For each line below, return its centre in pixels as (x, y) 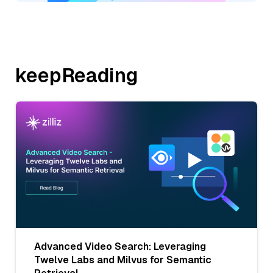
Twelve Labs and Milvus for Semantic (123, 260)
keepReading (77, 76)
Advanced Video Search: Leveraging (120, 246)
